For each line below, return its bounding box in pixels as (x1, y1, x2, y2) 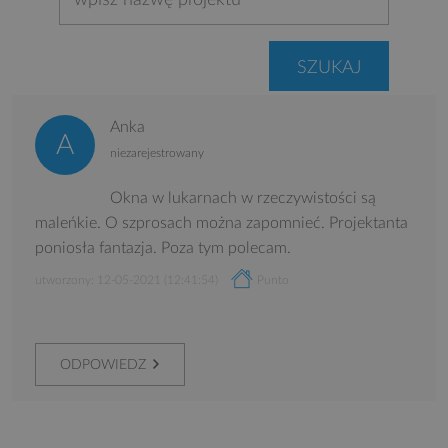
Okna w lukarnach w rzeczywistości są (110, 190, 376, 206)
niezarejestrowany (110, 147, 204, 159)
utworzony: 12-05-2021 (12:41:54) (35, 274, 218, 286)
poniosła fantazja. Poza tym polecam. (35, 240, 291, 256)
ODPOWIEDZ (60, 358, 146, 372)
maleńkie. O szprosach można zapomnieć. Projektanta (35, 215, 408, 231)
